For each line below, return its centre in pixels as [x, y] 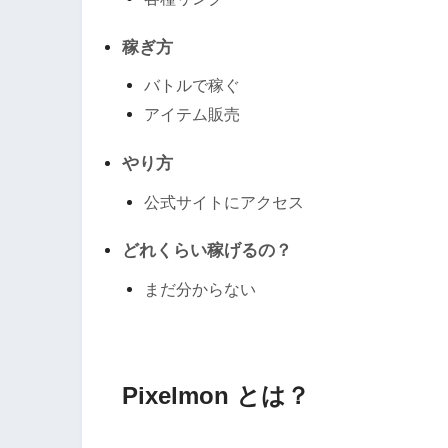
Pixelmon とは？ [216, 396]
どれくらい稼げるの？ [207, 251]
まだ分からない [200, 288]
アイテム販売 [192, 114]
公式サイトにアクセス [224, 201]
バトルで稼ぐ [192, 85]
